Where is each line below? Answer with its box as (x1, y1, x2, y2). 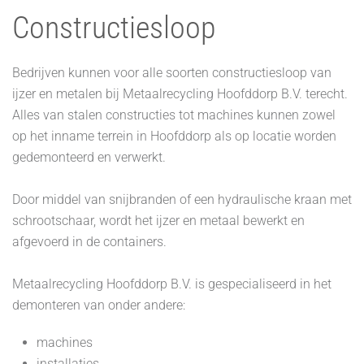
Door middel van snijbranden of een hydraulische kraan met (12, 192, 352, 207)
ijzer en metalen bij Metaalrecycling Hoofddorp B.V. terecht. (12, 86, 348, 102)
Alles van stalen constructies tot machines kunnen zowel (12, 107, 336, 123)
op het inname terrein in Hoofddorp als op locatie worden (12, 128, 336, 144)
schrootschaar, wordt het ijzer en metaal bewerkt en (12, 213, 305, 228)
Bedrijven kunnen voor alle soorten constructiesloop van (12, 65, 331, 80)
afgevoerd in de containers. (12, 234, 167, 249)
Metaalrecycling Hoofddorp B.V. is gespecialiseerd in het (12, 276, 331, 292)
